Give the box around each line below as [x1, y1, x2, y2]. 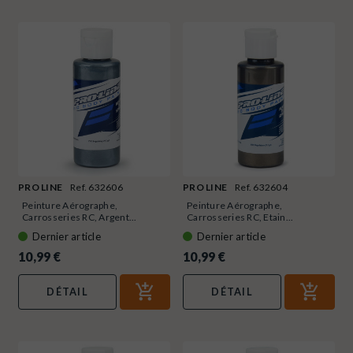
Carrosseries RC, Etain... [187, 210, 294, 223]
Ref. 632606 [70, 180, 123, 193]
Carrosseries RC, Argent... [22, 210, 137, 223]
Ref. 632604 [235, 180, 288, 193]
